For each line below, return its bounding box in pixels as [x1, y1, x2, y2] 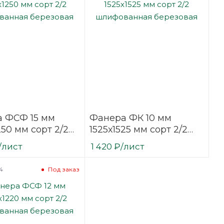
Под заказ [47, 165, 79, 173]
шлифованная [89, 135, 157, 146]
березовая [89, 146, 138, 158]
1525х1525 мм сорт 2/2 [89, 123, 187, 135]
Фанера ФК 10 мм [89, 112, 171, 123]
